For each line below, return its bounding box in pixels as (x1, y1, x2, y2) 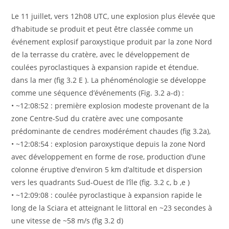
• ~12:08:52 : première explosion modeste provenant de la (11, 100, 210, 110)
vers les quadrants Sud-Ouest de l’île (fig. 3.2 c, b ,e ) (11, 177, 190, 187)
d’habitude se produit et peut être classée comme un (11, 24, 194, 34)
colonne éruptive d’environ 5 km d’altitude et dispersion (11, 164, 203, 174)
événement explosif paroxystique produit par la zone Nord (11, 36, 213, 47)
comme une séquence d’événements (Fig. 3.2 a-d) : (11, 87, 185, 98)
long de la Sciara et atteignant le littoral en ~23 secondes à (11, 202, 213, 213)
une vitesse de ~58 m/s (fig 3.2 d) (11, 215, 124, 225)
